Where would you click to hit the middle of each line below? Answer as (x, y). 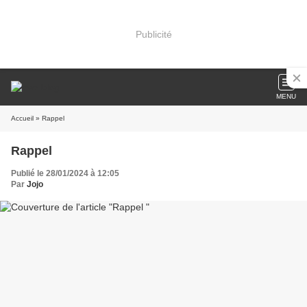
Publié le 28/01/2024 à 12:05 (65, 173)
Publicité (153, 34)
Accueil (22, 118)
